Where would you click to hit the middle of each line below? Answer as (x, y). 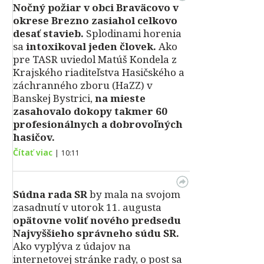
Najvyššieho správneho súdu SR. (96, 233)
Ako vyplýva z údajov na (72, 246)
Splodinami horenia (133, 33)
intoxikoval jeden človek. (90, 46)
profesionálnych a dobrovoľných (98, 124)
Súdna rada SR (50, 194)
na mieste (119, 98)
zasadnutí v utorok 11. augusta (87, 207)
